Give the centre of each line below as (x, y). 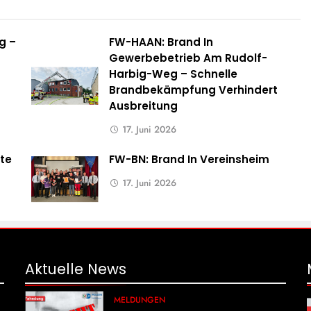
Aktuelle (57, 269)
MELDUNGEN (139, 300)
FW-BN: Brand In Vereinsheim (189, 160)
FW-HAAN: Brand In (161, 42)
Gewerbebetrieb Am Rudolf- (188, 58)
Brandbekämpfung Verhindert (193, 90)
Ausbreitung (143, 106)
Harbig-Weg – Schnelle (173, 74)
